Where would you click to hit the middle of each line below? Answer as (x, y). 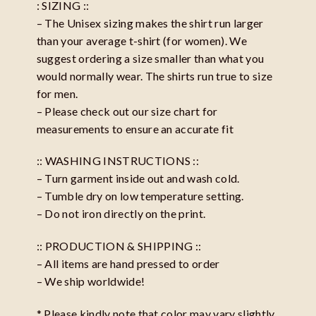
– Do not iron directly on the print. (121, 214)
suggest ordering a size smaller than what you (150, 58)
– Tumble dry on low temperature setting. (140, 196)
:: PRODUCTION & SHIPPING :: (119, 246)
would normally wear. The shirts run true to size (154, 75)
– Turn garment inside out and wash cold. (138, 178)
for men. (57, 93)
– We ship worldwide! (91, 281)
